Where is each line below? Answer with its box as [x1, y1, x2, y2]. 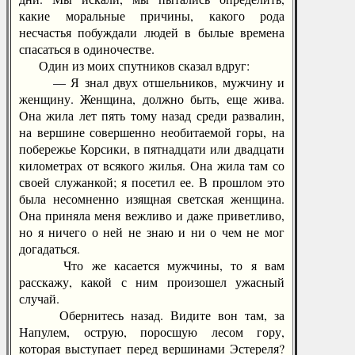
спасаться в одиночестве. [19, 40, 155, 57]
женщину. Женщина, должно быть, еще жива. [19, 90, 284, 107]
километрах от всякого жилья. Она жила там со [19, 157, 284, 174]
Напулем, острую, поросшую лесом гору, [19, 323, 284, 340]
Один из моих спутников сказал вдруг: [19, 57, 250, 74]
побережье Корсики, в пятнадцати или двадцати [19, 140, 284, 157]
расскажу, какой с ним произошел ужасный [19, 273, 284, 290]
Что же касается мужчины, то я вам [19, 257, 284, 273]
